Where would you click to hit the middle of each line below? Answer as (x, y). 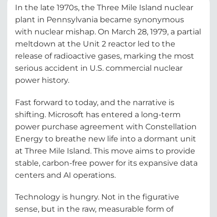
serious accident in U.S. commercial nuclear (99, 68)
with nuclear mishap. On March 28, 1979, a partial (108, 31)
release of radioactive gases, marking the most (105, 56)
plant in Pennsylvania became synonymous (100, 19)
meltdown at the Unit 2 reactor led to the (95, 44)
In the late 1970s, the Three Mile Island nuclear (104, 7)
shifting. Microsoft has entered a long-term (98, 114)
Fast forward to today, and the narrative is (95, 102)
